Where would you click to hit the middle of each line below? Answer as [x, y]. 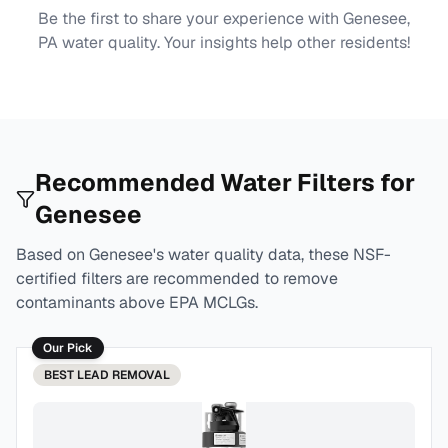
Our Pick [68, 348]
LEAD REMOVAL [123, 375]
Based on [52, 254]
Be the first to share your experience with [190, 18]
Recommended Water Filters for [225, 182]
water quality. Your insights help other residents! [234, 42]
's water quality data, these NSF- [272, 254]
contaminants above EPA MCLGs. [137, 302]
